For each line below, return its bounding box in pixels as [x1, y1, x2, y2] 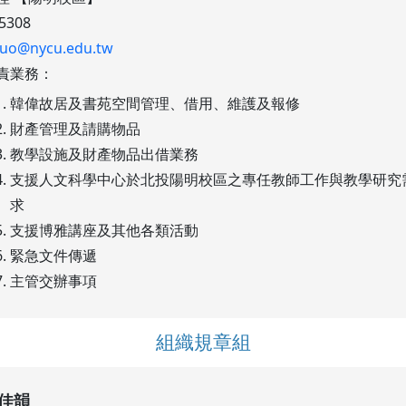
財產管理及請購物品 [9, 119, 140, 140]
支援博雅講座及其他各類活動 [9, 220, 198, 241]
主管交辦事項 [9, 271, 97, 292]
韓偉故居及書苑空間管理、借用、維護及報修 [9, 93, 300, 114]
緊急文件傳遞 [9, 246, 97, 266]
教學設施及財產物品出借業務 [9, 144, 198, 165]
